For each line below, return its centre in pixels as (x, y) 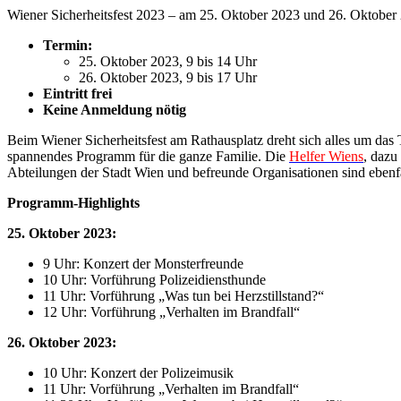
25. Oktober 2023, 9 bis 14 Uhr (168, 61)
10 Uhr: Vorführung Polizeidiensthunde (154, 279)
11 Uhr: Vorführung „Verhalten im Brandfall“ (171, 388)
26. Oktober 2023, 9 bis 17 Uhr (168, 77)
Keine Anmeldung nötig (115, 109)
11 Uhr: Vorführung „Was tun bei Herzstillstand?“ (183, 295)
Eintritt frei (77, 93)
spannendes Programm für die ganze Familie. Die (148, 156)
